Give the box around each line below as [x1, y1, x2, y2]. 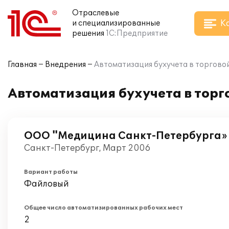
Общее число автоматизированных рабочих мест [24, 204, 183, 211]
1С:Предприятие [106, 29, 168, 38]
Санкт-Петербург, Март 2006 [24, 143, 150, 153]
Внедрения [45, 60, 86, 69]
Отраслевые [72, 9, 119, 17]
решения [72, 29, 104, 38]
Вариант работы [24, 169, 78, 175]
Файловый [24, 179, 69, 189]
